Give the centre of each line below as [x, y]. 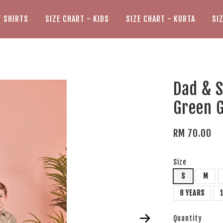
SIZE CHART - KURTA [161, 19]
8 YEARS [192, 193]
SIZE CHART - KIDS [77, 19]
